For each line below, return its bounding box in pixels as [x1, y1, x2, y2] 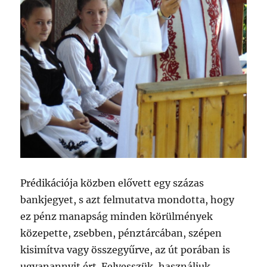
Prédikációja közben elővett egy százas [20, 177, 204, 190]
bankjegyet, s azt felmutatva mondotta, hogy [20, 194, 235, 206]
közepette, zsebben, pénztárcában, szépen [20, 227, 222, 240]
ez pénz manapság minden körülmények [20, 210, 213, 223]
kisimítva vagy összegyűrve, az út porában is [20, 244, 231, 256]
